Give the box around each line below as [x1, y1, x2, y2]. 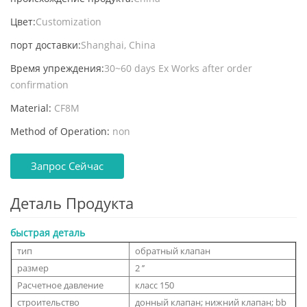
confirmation [10, 77, 69, 91]
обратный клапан [135, 244, 210, 257]
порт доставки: [10, 38, 81, 51]
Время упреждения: [10, 61, 104, 75]
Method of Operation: [10, 124, 110, 138]
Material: [10, 101, 51, 114]
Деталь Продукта [10, 192, 134, 213]
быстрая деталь [10, 225, 85, 239]
